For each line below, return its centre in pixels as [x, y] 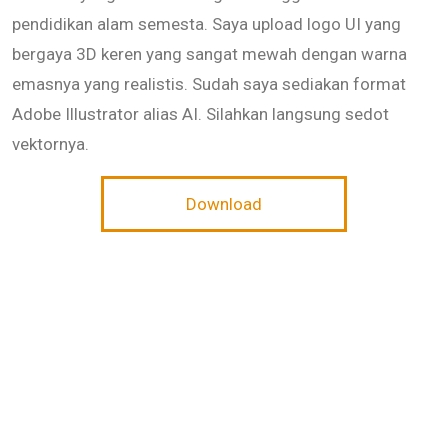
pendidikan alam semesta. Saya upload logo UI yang [206, 23]
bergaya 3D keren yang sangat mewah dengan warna [209, 53]
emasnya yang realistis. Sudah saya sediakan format [209, 83]
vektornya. [50, 143]
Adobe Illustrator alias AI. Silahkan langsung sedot [200, 113]
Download [224, 203]
